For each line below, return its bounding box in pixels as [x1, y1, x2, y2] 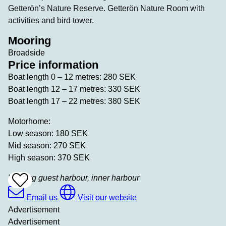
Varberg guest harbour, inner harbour [8, 173, 139, 182]
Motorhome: [8, 117, 50, 126]
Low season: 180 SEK [8, 129, 88, 138]
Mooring [8, 34, 51, 47]
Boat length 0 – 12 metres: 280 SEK [8, 72, 136, 81]
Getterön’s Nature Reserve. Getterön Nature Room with [8, 4, 205, 13]
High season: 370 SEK [8, 153, 90, 162]
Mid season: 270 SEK [8, 141, 86, 150]
